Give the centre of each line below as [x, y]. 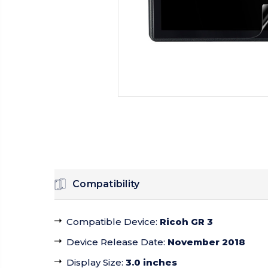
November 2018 [206, 242]
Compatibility [106, 184]
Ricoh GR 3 [186, 222]
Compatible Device [111, 222]
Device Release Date [115, 242]
